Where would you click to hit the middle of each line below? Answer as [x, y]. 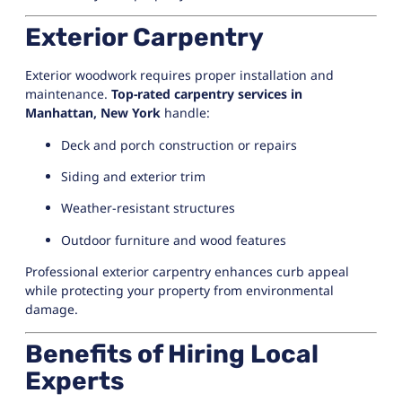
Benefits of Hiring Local [172, 354]
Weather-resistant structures [148, 208]
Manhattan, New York [93, 113]
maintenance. [68, 94]
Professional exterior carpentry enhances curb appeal [187, 272]
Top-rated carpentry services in [207, 94]
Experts [74, 380]
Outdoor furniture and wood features [174, 240]
